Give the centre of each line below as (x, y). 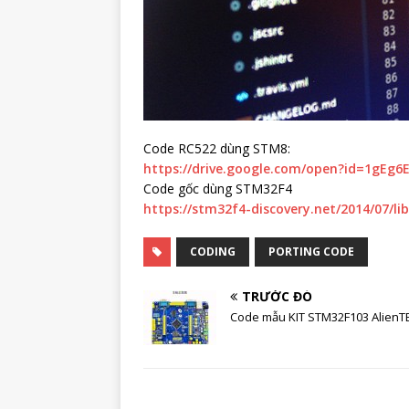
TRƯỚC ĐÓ (277, 296)
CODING (213, 252)
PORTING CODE (311, 252)
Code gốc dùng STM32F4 (218, 189)
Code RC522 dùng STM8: (217, 148)
